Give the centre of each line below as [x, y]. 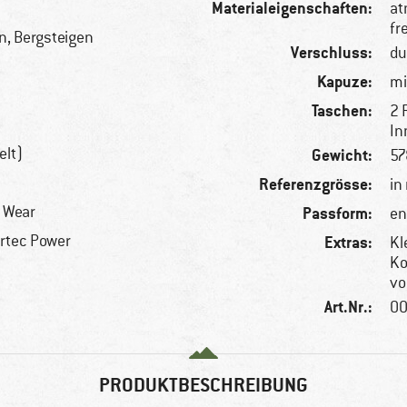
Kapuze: [345, 82]
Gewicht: [342, 155]
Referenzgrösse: [316, 184]
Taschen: [342, 111]
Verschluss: [332, 53]
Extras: [349, 243]
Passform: [338, 213]
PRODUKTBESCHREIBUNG [203, 385]
